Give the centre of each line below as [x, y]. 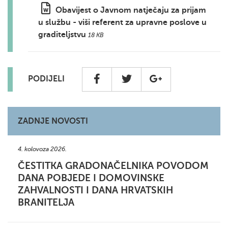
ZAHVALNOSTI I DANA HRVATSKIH [95, 190]
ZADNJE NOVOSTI [53, 121]
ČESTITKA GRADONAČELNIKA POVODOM [113, 166]
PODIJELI [46, 79]
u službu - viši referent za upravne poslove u [122, 22]
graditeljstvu [62, 35]
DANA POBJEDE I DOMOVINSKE [91, 178]
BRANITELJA [46, 202]
